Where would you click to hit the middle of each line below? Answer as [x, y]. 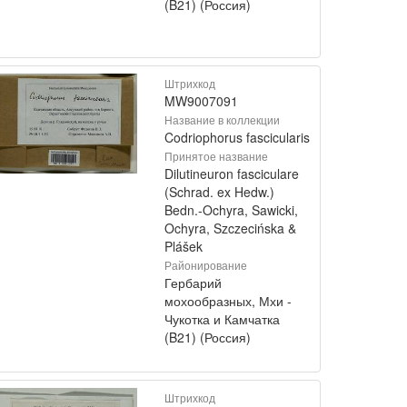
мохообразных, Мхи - [228, 301]
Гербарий [193, 283]
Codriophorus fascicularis [237, 137]
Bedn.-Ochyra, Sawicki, [231, 210]
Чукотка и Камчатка [222, 319]
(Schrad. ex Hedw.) [219, 192]
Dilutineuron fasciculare [232, 174]
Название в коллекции [222, 119]
